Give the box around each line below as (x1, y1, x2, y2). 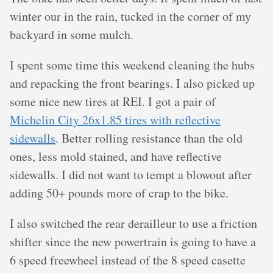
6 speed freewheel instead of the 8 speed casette (10, 252, 246, 268)
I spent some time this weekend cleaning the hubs (10, 57, 255, 73)
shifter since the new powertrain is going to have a (10, 233, 256, 250)
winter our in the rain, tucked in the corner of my (10, 8, 251, 24)
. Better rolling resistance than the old (55, 130, 243, 146)
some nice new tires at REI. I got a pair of (10, 93, 216, 110)
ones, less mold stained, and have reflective (10, 148, 222, 165)
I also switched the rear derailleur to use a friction (10, 215, 257, 232)
